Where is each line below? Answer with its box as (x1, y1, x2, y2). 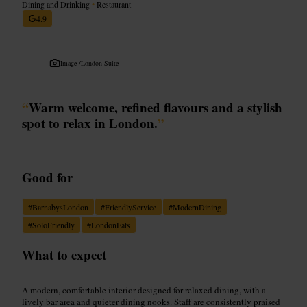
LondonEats (91, 219, 130, 230)
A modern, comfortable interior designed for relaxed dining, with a (22, 283, 266, 296)
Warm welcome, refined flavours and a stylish (29, 97, 282, 116)
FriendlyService (105, 201, 156, 212)
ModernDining (173, 201, 221, 212)
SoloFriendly (32, 219, 75, 230)
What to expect (22, 245, 106, 264)
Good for (22, 167, 73, 186)
